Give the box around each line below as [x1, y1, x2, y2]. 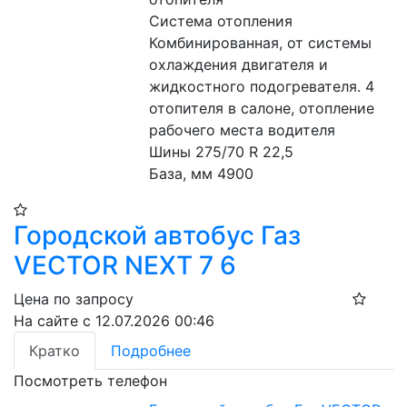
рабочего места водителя [149, 121, 341, 139]
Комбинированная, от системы [149, 34, 372, 52]
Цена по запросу [14, 290, 134, 308]
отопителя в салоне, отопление [149, 99, 375, 117]
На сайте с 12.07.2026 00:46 [14, 312, 214, 330]
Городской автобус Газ [14, 220, 301, 251]
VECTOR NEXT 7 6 [14, 250, 236, 281]
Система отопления [149, 12, 293, 30]
